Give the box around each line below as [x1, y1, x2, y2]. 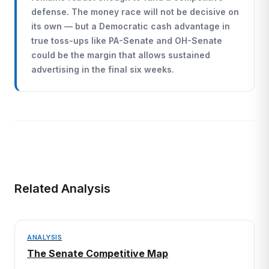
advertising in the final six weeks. [31, 64, 174, 74]
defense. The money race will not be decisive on [31, 7, 239, 17]
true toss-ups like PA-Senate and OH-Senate [31, 35, 222, 46]
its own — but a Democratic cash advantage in [31, 21, 230, 31]
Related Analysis [14, 181, 110, 196]
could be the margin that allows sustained [31, 50, 210, 60]
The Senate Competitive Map [27, 247, 168, 259]
